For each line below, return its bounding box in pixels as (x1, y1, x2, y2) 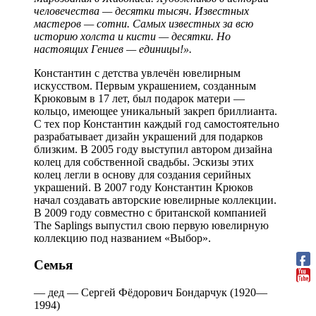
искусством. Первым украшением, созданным (34, 79, 256, 92)
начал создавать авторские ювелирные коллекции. (34, 193, 276, 206)
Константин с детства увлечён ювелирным (34, 66, 241, 79)
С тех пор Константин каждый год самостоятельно (34, 117, 279, 130)
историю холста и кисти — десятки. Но (34, 30, 231, 42)
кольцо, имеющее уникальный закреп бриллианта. (34, 104, 277, 117)
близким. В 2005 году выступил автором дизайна (34, 142, 272, 155)
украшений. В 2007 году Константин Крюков (34, 181, 253, 193)
